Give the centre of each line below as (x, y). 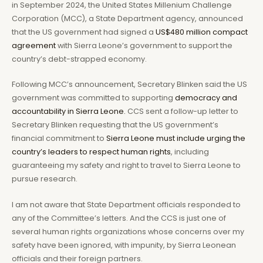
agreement (34, 45)
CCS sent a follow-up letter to (182, 112)
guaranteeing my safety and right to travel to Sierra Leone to (126, 166)
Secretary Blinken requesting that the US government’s (115, 125)
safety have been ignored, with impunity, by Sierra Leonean (124, 245)
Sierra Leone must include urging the (176, 139)
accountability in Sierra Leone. (69, 112)
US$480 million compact (202, 32)
